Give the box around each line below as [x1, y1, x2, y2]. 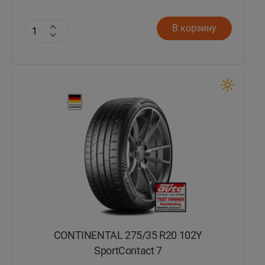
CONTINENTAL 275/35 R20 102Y [53, 230, 203, 242]
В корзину [172, 22, 216, 34]
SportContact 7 [94, 245, 162, 257]
